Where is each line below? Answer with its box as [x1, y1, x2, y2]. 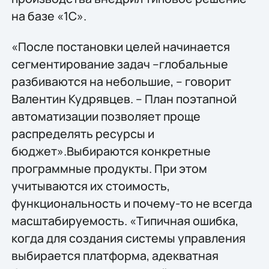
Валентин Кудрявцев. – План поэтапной [11, 91, 237, 107]
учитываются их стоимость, [11, 178, 170, 195]
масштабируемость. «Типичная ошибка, [11, 213, 238, 229]
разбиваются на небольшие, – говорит [11, 73, 231, 90]
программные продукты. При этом [11, 160, 207, 177]
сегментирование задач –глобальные [11, 56, 228, 73]
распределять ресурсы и [11, 125, 154, 142]
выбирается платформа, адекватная [11, 247, 219, 264]
